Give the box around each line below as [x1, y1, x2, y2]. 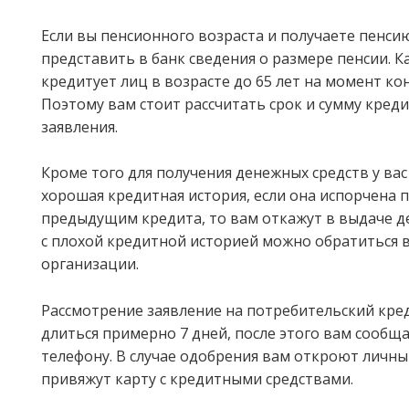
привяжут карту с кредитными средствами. [41, 368, 353, 389]
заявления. [41, 116, 118, 137]
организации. [41, 254, 139, 275]
